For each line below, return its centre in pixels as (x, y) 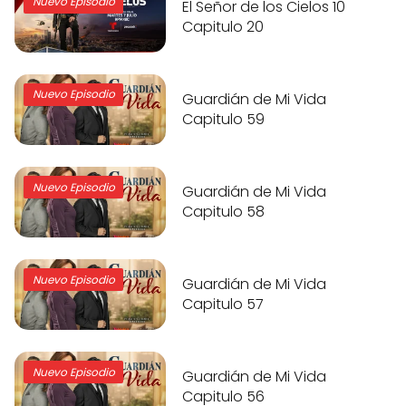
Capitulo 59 (224, 119)
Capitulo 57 (223, 304)
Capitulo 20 (223, 26)
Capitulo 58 (224, 211)
